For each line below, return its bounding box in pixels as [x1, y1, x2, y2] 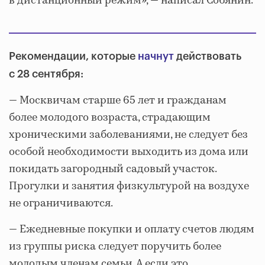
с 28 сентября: [9, 69, 83, 79]
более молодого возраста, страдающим [9, 110, 211, 125]
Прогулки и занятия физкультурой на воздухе [9, 179, 249, 194]
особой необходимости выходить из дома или [9, 144, 248, 160]
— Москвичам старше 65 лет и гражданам [9, 93, 227, 108]
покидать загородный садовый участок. [9, 161, 216, 177]
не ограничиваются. [9, 196, 113, 211]
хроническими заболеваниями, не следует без [9, 127, 248, 143]
